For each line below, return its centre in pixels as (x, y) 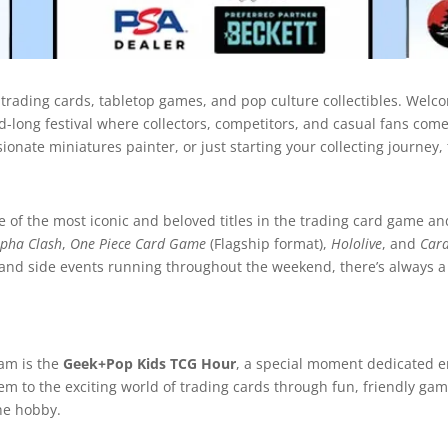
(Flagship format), (269, 243)
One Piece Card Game (138, 243)
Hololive (357, 243)
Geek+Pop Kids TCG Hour (150, 363)
